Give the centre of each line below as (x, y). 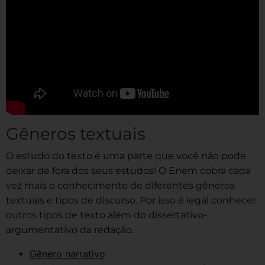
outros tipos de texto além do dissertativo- (106, 215)
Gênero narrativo (67, 253)
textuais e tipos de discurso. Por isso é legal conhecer (131, 200)
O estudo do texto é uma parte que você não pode (126, 156)
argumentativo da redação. (70, 230)
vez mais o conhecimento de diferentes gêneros (120, 185)
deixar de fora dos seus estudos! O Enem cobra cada (128, 170)
